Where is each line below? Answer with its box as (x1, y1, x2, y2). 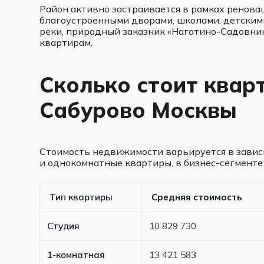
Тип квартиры (49, 192, 113, 203)
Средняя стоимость (151, 192, 243, 203)
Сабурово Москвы (39, 97, 237, 123)
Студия (47, 220, 80, 232)
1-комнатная (47, 249, 105, 260)
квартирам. (39, 37, 93, 48)
